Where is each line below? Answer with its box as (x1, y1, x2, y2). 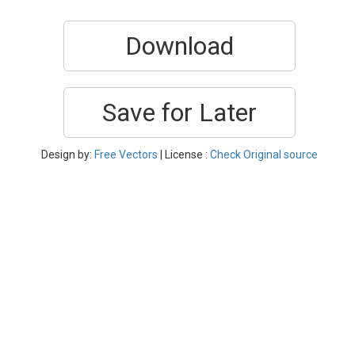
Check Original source (210, 148, 318, 161)
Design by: (41, 148, 94, 161)
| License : (158, 148, 210, 161)
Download (125, 31, 234, 61)
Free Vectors (94, 148, 158, 161)
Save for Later (102, 97, 257, 128)
